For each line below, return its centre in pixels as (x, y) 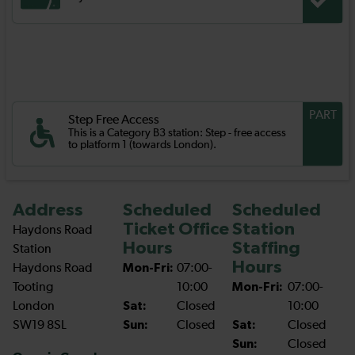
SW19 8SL (40, 326)
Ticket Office (176, 230)
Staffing (267, 249)
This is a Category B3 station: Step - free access (177, 133)
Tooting (33, 288)
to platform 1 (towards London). (142, 145)
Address (48, 211)
